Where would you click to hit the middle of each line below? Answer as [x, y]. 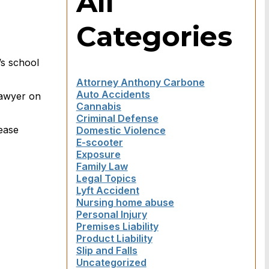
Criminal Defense [117, 119]
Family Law [102, 167]
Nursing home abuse [125, 203]
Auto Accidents [113, 95]
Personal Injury [111, 215]
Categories [154, 36]
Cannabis [98, 107]
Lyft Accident [107, 191]
